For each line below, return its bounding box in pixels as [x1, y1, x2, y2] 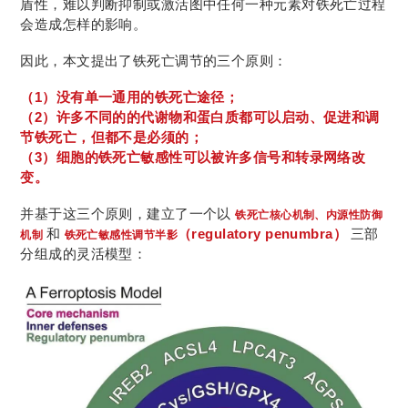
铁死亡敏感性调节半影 [64, 229, 178, 242]
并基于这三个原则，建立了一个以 [20, 206, 236, 222]
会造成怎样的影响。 [20, 16, 148, 33]
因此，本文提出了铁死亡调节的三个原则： [20, 53, 288, 69]
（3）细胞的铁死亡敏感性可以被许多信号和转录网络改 [20, 149, 366, 166]
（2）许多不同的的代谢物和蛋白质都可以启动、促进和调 [20, 109, 380, 126]
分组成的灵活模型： [20, 246, 148, 262]
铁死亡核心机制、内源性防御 [235, 209, 383, 222]
